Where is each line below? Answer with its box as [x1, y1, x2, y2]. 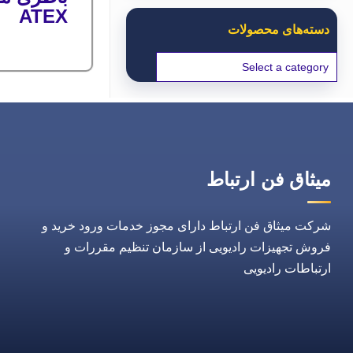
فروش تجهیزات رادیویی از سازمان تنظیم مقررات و [64, 240, 331, 254]
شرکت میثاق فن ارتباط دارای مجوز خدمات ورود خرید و [41, 219, 331, 232]
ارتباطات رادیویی [243, 262, 331, 275]
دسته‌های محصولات [228, 23, 329, 36]
